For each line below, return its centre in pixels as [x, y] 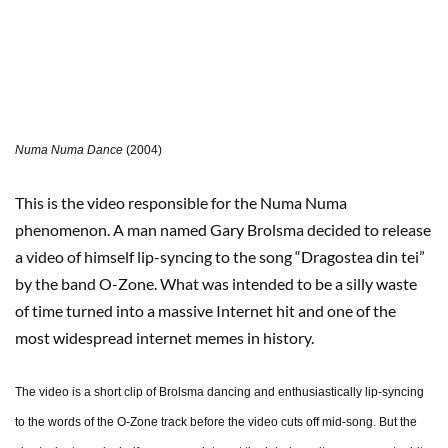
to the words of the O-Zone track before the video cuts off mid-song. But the [216, 422]
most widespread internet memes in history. [164, 338]
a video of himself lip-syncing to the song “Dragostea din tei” [220, 257]
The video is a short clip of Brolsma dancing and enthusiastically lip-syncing [219, 392]
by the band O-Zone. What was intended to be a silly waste [216, 284]
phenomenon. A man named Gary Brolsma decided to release [223, 230]
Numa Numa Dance [69, 150]
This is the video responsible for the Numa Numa [181, 203]
